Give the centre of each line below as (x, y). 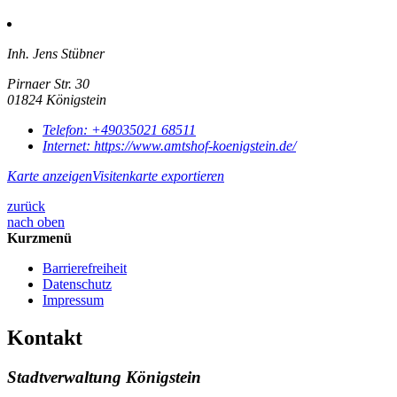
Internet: (68, 145)
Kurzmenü (39, 237)
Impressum (73, 300)
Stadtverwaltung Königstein (104, 377)
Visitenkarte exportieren (158, 175)
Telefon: (67, 129)
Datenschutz (77, 284)
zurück (26, 206)
